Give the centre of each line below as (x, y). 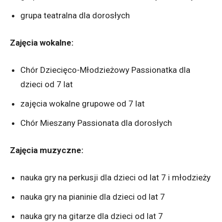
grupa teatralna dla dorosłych (75, 15)
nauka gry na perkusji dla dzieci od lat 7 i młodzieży (115, 177)
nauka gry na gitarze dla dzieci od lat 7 (92, 216)
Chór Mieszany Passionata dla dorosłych (96, 123)
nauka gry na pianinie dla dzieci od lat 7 (93, 196)
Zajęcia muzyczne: (47, 150)
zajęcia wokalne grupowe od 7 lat (83, 103)
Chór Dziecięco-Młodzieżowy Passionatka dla (105, 70)
